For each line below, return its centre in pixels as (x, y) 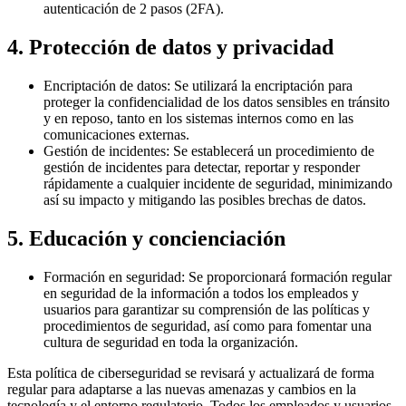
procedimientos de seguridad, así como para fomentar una (208, 325)
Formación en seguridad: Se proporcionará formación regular (217, 276)
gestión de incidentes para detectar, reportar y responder (202, 168)
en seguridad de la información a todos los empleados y (201, 293)
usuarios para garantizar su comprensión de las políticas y (207, 309)
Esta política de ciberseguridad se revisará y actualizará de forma (191, 372)
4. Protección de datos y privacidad (170, 48)
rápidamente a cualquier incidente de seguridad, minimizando (218, 184)
